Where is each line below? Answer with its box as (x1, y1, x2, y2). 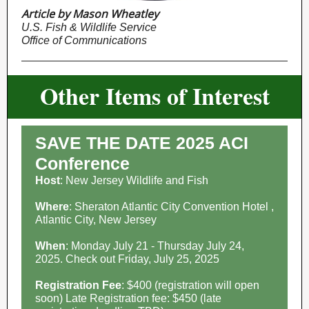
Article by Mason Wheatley (21, 6, 159, 21)
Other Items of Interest (39, 79, 270, 113)
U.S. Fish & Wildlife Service (21, 21, 157, 33)
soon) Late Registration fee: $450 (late (35, 292, 221, 304)
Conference (35, 154, 130, 173)
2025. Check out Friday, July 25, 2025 (35, 253, 219, 265)
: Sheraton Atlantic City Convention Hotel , (69, 201, 274, 212)
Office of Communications (21, 34, 147, 46)
